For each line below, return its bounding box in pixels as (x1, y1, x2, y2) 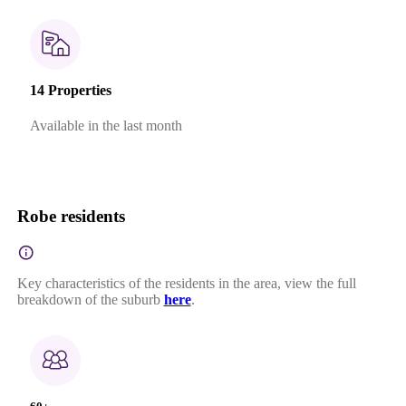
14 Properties (29, 82, 111, 98)
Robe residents (16, 207, 125, 227)
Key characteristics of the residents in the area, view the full (16, 275, 356, 292)
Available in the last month (29, 118, 182, 134)
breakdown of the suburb (16, 292, 160, 308)
